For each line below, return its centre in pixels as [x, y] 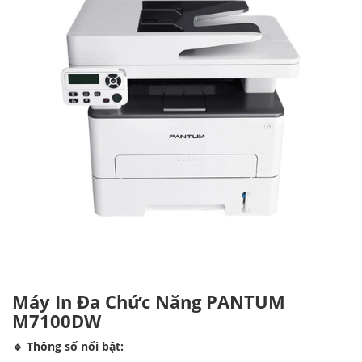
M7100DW [57, 321]
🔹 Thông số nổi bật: [68, 347]
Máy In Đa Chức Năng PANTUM [149, 302]
